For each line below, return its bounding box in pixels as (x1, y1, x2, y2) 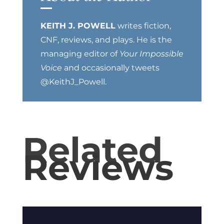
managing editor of (40, 49, 119, 59)
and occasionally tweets (61, 63, 159, 73)
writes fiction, (115, 21, 171, 31)
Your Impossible (119, 49, 183, 59)
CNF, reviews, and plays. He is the (40, 35, 172, 45)
